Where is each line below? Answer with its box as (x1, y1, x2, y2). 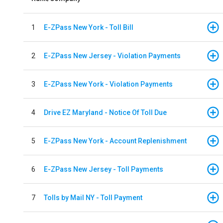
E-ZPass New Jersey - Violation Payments (44, 51, 181, 60)
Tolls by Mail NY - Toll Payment (44, 193, 142, 202)
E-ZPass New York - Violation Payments (44, 80, 173, 88)
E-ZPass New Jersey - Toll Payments (44, 165, 163, 173)
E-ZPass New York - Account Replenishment (44, 136, 187, 145)
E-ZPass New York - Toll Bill (44, 23, 133, 31)
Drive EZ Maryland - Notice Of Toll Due (44, 108, 167, 116)
